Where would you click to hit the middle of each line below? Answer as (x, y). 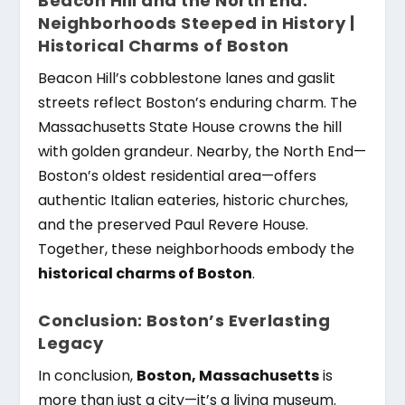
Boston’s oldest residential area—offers (178, 176)
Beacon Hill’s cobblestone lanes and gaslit (187, 79)
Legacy (71, 343)
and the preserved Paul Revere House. (174, 225)
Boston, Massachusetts (228, 375)
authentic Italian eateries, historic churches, (193, 201)
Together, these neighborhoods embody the (197, 250)
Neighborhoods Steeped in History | (197, 24)
